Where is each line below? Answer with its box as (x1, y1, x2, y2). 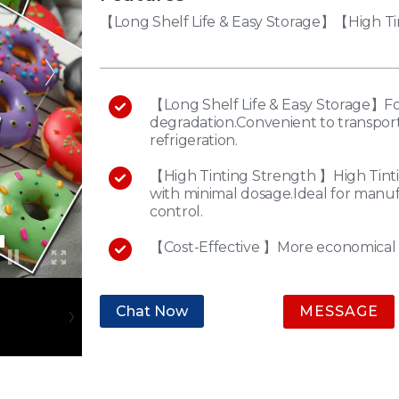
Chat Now (116, 303, 188, 321)
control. (150, 203, 203, 221)
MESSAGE (299, 303, 379, 321)
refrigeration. (150, 132, 238, 150)
